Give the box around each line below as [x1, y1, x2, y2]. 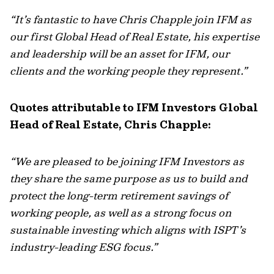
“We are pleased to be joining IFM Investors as [10, 154, 244, 168]
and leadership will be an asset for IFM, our [10, 46, 229, 61]
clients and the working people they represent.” [10, 64, 250, 78]
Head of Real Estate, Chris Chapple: [10, 117, 211, 131]
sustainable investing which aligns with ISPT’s [10, 223, 246, 237]
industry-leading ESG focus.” [10, 240, 158, 254]
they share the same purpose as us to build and [10, 171, 248, 185]
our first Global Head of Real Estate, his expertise [10, 29, 259, 43]
